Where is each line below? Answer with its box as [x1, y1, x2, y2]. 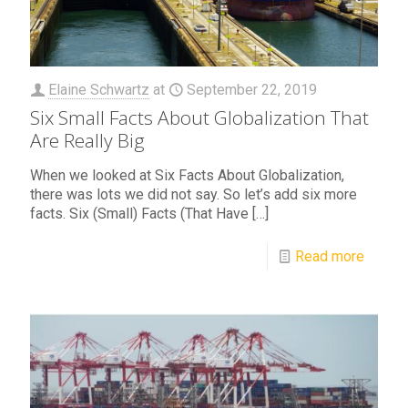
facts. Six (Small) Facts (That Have [30, 204, 249, 222]
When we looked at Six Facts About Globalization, [30, 166, 344, 184]
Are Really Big [30, 127, 145, 153]
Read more [295, 247, 364, 265]
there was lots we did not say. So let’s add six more [30, 185, 357, 203]
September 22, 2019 [187, 80, 317, 98]
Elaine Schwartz [48, 80, 149, 98]
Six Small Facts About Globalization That [30, 104, 369, 130]
